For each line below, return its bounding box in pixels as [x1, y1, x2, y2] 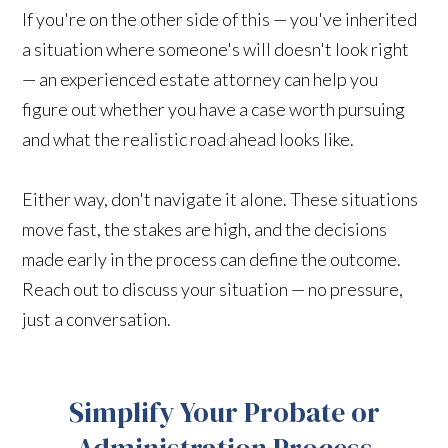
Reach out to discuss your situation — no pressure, [22, 277, 404, 300]
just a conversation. [22, 307, 172, 330]
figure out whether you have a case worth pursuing [22, 97, 406, 120]
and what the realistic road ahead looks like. [22, 127, 355, 150]
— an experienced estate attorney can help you [22, 67, 379, 90]
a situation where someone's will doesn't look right [22, 37, 410, 60]
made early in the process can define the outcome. [22, 247, 402, 270]
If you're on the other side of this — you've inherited [22, 7, 418, 30]
